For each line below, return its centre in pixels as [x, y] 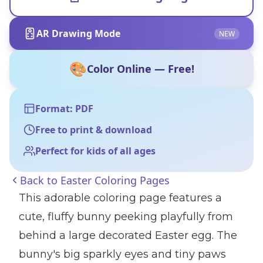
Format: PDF [64, 109]
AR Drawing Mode [78, 33]
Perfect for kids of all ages [95, 151]
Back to [40, 180]
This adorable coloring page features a [120, 198]
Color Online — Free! [140, 69]
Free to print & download [94, 130]
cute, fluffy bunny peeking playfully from [126, 217]
